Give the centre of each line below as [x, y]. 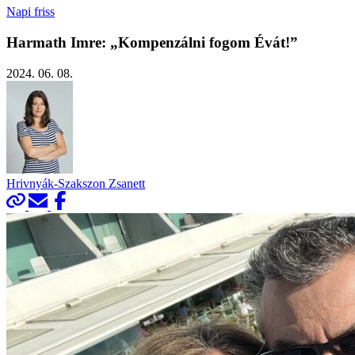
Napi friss [31, 12]
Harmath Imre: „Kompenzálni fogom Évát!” [152, 42]
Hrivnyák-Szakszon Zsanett [76, 183]
